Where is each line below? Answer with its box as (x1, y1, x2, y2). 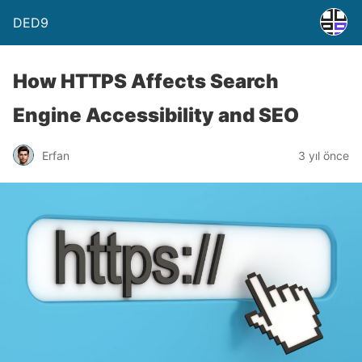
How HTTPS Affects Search (13, 69, 279, 93)
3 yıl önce (298, 148, 349, 162)
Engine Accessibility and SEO (13, 103, 299, 127)
